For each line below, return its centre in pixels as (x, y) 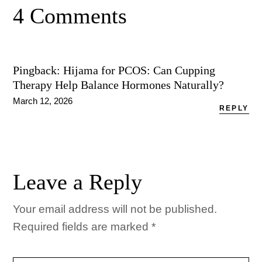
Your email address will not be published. (115, 209)
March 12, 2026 (43, 101)
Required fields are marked (82, 227)
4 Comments (70, 16)
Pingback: (38, 70)
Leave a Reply (78, 182)
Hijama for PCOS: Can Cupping (139, 70)
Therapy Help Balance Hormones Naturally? (119, 85)
